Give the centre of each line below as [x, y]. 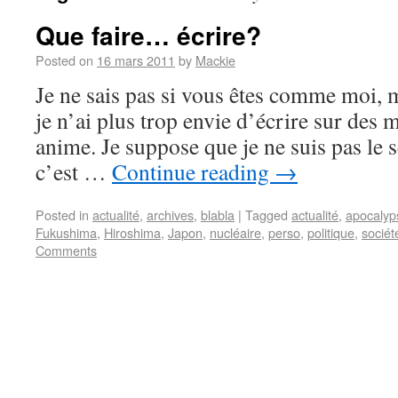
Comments [66, 250]
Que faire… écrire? [148, 35]
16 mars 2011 [136, 60]
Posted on [64, 60]
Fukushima [66, 232]
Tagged [267, 215]
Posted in [62, 215]
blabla [218, 215]
